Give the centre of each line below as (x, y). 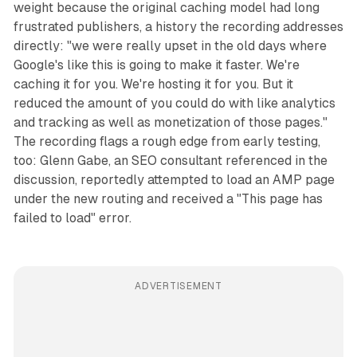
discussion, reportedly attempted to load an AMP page (174, 180)
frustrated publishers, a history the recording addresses (178, 27)
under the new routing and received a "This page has (168, 199)
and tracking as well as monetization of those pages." (170, 123)
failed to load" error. (72, 218)
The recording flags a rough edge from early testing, (167, 142)
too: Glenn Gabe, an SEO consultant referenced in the (170, 161)
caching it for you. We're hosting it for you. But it (153, 84)
